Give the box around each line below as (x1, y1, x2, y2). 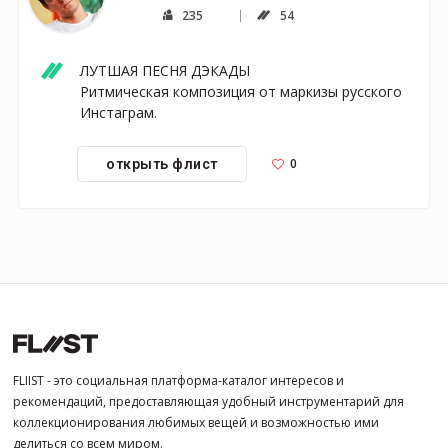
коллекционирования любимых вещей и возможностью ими (13, 413, 379, 431)
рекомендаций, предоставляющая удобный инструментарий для (13, 392, 404, 410)
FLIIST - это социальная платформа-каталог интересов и (13, 371, 344, 389)
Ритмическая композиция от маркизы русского (80, 82, 402, 102)
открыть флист (106, 155, 218, 172)
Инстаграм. (80, 103, 157, 123)
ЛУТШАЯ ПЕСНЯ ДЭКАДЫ (80, 61, 250, 81)
